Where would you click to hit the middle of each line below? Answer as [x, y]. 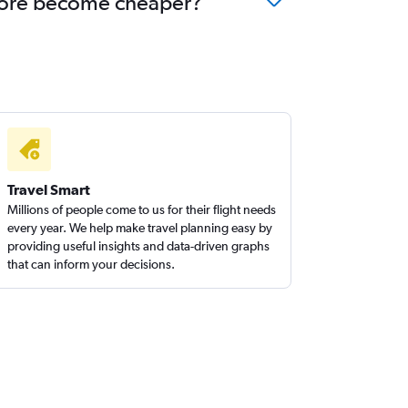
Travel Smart [49, 189]
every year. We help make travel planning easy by [140, 228]
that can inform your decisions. [92, 264]
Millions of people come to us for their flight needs [142, 209]
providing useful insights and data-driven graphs [139, 246]
